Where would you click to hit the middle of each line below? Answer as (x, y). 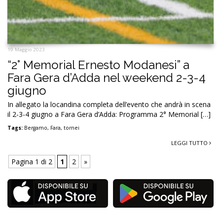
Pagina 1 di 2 (32, 161)
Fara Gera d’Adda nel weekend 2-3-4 (107, 77)
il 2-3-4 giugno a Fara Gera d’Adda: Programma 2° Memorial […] (109, 114)
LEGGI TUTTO (190, 143)
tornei (72, 128)
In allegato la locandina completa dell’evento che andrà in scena (109, 104)
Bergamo (36, 128)
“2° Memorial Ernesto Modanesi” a (98, 65)
